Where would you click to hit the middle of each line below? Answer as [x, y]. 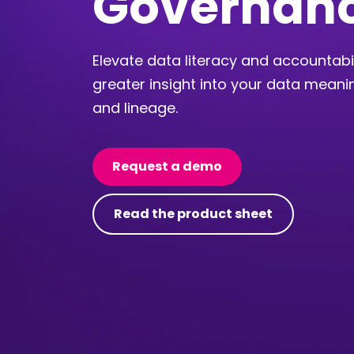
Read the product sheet [194, 214]
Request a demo [168, 166]
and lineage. [136, 108]
